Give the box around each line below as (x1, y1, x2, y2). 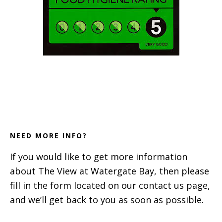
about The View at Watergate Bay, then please (10, 165, 209, 177)
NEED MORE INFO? (10, 131, 87, 141)
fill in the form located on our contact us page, (10, 179, 210, 192)
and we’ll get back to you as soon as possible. (10, 194, 204, 206)
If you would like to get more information (10, 151, 187, 163)
